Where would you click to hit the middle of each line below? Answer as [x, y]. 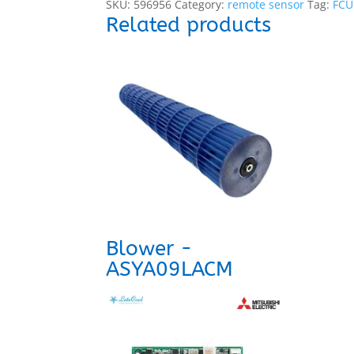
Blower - [150, 249]
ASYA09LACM [170, 269]
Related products [189, 25]
